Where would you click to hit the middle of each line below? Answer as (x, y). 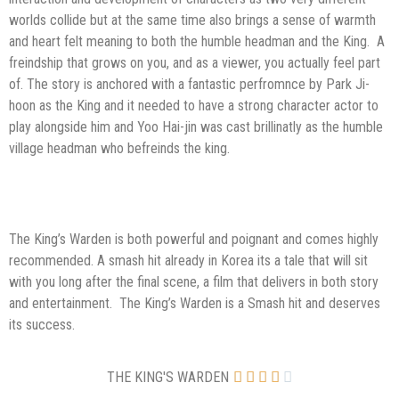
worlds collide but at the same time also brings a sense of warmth (192, 20)
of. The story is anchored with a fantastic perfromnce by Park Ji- (189, 84)
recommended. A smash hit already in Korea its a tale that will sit (188, 261)
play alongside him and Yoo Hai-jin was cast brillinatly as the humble (196, 126)
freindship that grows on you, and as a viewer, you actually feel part (195, 62)
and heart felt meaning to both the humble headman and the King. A (197, 41)
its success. (42, 325)
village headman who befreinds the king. (119, 148)
